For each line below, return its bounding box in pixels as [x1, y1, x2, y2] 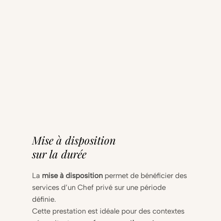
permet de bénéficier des [103, 171, 187, 181]
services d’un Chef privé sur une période [32, 183, 166, 192]
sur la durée [32, 147, 87, 162]
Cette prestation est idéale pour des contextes [32, 207, 185, 216]
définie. [32, 195, 57, 204]
